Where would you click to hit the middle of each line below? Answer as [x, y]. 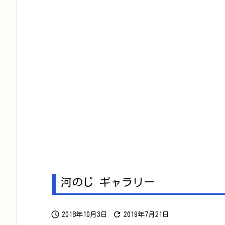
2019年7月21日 [146, 214]
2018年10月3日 [85, 214]
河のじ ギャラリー [108, 182]
